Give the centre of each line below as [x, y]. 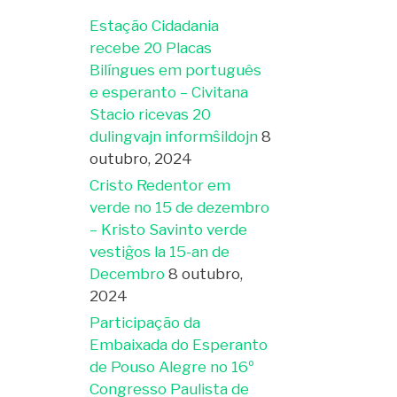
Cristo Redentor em [160, 185]
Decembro [127, 273]
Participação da [145, 322]
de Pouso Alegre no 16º [172, 366]
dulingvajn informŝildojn [174, 136]
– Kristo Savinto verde [168, 229]
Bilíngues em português [175, 70]
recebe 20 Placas [151, 47]
